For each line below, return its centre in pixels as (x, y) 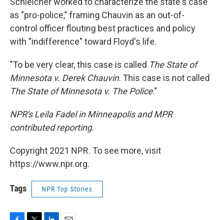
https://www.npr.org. (50, 164)
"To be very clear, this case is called (79, 65)
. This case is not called (164, 78)
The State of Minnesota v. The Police (81, 91)
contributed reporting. (52, 127)
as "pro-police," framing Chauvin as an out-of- (97, 15)
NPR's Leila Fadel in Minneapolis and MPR (91, 114)
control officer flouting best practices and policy (103, 28)
